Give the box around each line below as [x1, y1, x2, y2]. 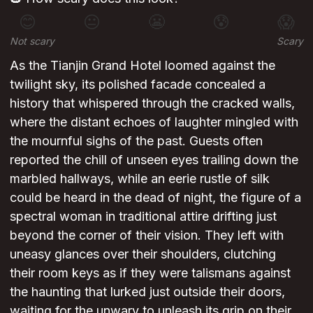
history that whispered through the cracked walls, [10, 95, 295, 110]
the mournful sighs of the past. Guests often [10, 133, 263, 148]
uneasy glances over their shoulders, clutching [10, 246, 276, 261]
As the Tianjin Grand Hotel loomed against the [10, 57, 275, 73]
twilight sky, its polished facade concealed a [10, 76, 265, 92]
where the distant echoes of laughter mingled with [10, 114, 298, 129]
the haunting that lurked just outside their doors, [10, 284, 285, 299]
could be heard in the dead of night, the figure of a [10, 189, 301, 205]
